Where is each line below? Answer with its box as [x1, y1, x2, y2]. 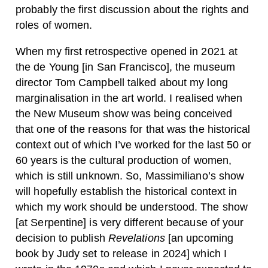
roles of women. [16, 19, 93, 31]
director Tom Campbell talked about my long [16, 76, 228, 89]
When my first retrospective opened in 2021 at [16, 45, 238, 57]
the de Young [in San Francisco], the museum [16, 60, 235, 73]
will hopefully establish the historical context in [16, 185, 237, 197]
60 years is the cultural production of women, [16, 154, 232, 166]
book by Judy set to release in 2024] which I [16, 247, 227, 260]
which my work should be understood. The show [16, 200, 248, 213]
